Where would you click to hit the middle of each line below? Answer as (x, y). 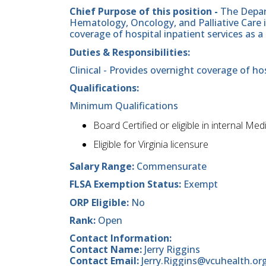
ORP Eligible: (100, 202)
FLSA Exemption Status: (125, 184)
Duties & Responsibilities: (130, 52)
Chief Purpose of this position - (145, 12)
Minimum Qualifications (124, 106)
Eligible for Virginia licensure (151, 145)
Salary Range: (103, 167)
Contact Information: (121, 238)
